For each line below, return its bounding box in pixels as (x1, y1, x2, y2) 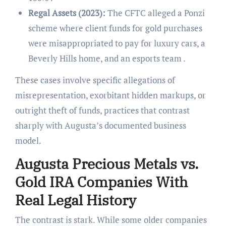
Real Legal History (15, 190, 136, 209)
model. (15, 134, 41, 146)
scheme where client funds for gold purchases (28, 22, 202, 34)
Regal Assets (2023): (28, 7, 105, 19)
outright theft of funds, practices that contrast (15, 104, 190, 116)
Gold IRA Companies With (15, 172, 188, 191)
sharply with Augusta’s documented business (15, 119, 186, 131)
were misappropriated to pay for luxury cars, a (28, 37, 205, 49)
